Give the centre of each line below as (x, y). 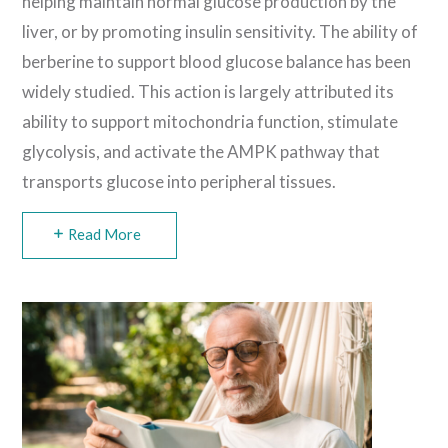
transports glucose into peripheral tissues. (179, 181)
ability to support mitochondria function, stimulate (210, 121)
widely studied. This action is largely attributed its (208, 91)
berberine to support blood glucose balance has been (217, 61)
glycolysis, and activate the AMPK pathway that (201, 151)
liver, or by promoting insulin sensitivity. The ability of (220, 31)
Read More (104, 234)
